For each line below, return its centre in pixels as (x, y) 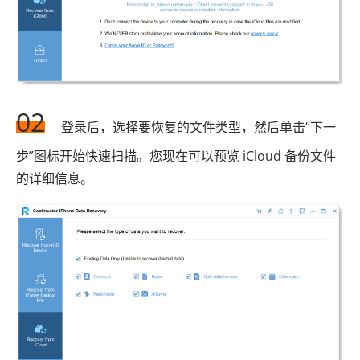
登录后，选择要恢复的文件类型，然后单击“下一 (198, 127)
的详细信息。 (55, 179)
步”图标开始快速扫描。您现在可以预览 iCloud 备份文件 (176, 156)
